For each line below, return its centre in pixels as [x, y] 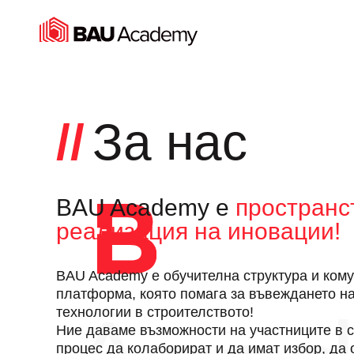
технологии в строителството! [155, 312]
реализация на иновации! [198, 231]
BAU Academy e [146, 207]
